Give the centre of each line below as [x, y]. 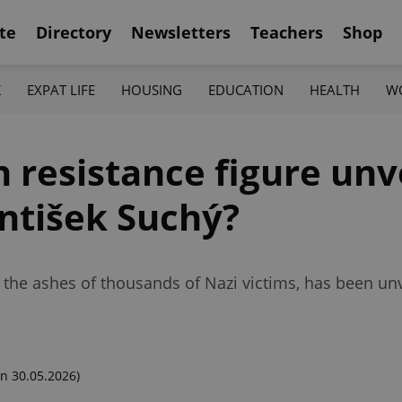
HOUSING [151, 89]
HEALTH [335, 89]
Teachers [287, 32]
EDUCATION [246, 89]
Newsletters [181, 32]
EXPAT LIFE [61, 89]
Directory [74, 32]
